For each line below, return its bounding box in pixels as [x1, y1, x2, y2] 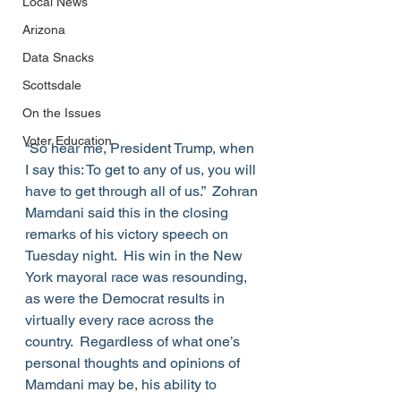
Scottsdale [22, 78, 81, 92]
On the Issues [22, 106, 101, 120]
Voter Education [22, 133, 112, 148]
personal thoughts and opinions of [25, 354, 243, 372]
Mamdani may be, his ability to [25, 376, 220, 394]
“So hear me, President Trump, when [25, 140, 258, 158]
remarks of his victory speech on [25, 226, 232, 243]
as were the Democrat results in [25, 290, 228, 308]
